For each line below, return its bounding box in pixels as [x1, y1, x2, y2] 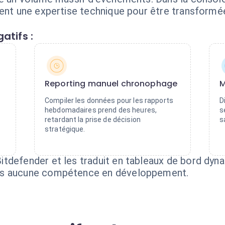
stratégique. [45, 125, 85, 133]
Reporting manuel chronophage [45, 78, 178, 89]
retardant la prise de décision [45, 116, 141, 124]
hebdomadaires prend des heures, [45, 106, 157, 114]
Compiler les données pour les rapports [45, 96, 173, 104]
